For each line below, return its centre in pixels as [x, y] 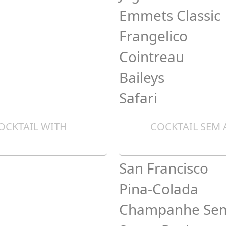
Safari [138, 98]
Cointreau [152, 56]
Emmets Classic [170, 15]
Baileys [142, 77]
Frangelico [153, 36]
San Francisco [164, 168]
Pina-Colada [159, 189]
